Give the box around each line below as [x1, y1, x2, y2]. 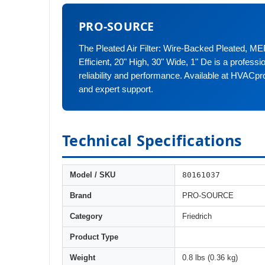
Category [70, 212, 102, 221]
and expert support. [79, 84, 153, 94]
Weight [70, 253, 95, 262]
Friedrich [182, 212, 212, 221]
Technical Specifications [62, 130, 241, 150]
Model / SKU [70, 170, 115, 179]
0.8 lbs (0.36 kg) [182, 253, 238, 262]
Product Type [70, 232, 118, 241]
